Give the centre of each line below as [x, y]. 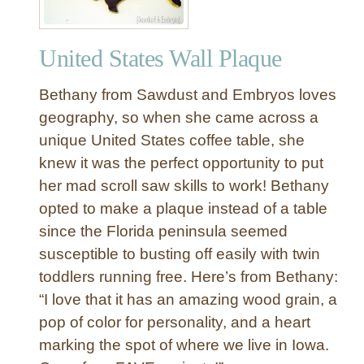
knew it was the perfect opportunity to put [181, 162]
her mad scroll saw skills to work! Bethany [184, 185]
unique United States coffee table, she [172, 140]
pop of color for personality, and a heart [175, 322]
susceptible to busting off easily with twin [180, 253]
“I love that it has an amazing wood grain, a [188, 299]
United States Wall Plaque [160, 58]
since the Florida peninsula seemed [163, 231]
